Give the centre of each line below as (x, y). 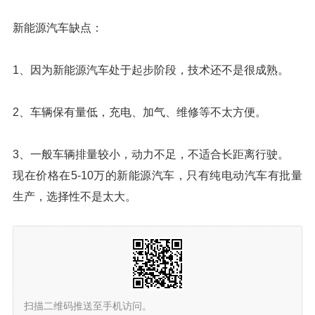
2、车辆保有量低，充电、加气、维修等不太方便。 (140, 112)
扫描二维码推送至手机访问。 (88, 306)
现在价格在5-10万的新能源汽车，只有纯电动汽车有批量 (157, 175)
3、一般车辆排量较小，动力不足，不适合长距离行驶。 (151, 154)
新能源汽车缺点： (58, 28)
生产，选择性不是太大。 (75, 197)
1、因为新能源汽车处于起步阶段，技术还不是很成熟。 (151, 70)
